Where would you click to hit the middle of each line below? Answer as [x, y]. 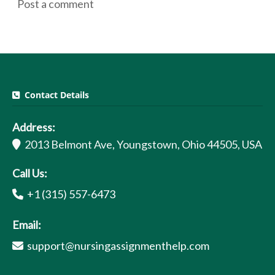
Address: [34, 127]
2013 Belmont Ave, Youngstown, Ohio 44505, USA [141, 145]
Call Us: [30, 173]
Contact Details [54, 95]
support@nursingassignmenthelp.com [118, 246]
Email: [27, 225]
